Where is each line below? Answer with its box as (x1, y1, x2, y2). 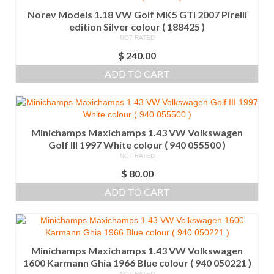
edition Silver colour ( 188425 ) (69, 21, 205, 33)
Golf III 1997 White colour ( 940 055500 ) (48, 139, 226, 151)
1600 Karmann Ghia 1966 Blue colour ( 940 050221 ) (23, 257, 251, 269)
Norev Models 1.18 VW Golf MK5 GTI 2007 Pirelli (27, 9, 247, 21)
